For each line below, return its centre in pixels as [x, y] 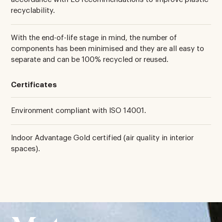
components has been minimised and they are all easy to [108, 49]
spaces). [26, 149]
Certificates [34, 85]
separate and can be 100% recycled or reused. [90, 59]
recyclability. [33, 10]
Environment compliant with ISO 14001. [79, 111]
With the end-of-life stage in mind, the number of [94, 38]
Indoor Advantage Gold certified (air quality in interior [103, 138]
